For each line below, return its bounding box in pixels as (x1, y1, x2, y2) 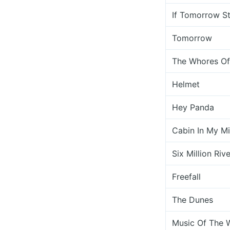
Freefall (172, 171, 201, 182)
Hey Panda (172, 102, 214, 112)
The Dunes (172, 195, 213, 205)
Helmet (172, 79, 200, 89)
